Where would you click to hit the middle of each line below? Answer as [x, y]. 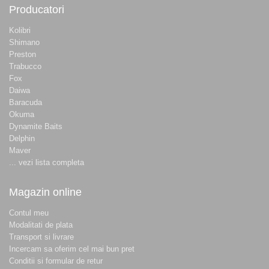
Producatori [37, 10]
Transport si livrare [41, 237]
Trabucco [25, 67]
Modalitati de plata [41, 225]
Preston [23, 55]
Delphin [22, 139]
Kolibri [20, 31]
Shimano [24, 43]
